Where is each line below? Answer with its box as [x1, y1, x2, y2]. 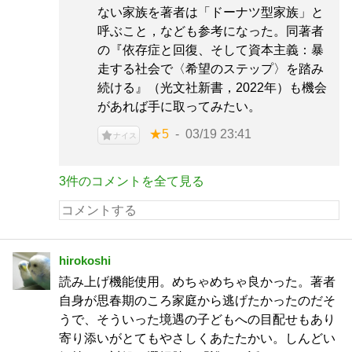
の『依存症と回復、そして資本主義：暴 [97, 43, 324, 57]
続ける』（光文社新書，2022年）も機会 [97, 81, 327, 94]
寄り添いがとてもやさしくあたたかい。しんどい [59, 332, 335, 345]
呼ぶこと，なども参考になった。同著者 [97, 24, 324, 38]
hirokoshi [59, 254, 111, 267]
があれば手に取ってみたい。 [97, 100, 261, 113]
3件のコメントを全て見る [59, 174, 204, 188]
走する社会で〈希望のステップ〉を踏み [97, 62, 324, 75]
